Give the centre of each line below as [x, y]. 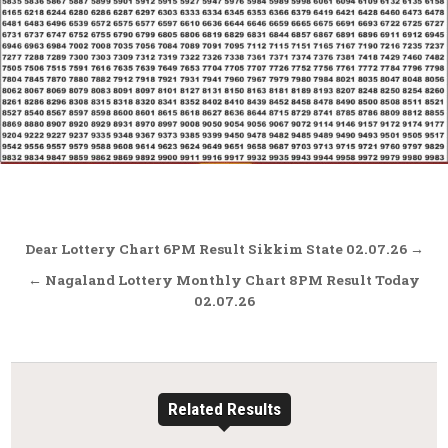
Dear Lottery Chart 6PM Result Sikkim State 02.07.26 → [224, 249]
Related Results [224, 409]
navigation [96, 280]
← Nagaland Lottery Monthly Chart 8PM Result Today [224, 280]
